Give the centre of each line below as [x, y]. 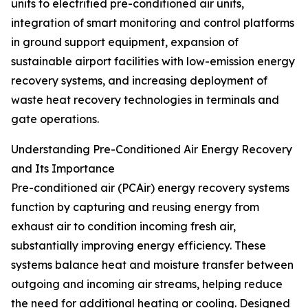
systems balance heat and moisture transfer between [152, 265]
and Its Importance [63, 169]
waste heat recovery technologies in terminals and [145, 100]
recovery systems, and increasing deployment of [139, 81]
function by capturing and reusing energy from [135, 207]
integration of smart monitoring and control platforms [153, 23]
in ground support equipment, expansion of [125, 42]
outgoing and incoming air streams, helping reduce [147, 284]
